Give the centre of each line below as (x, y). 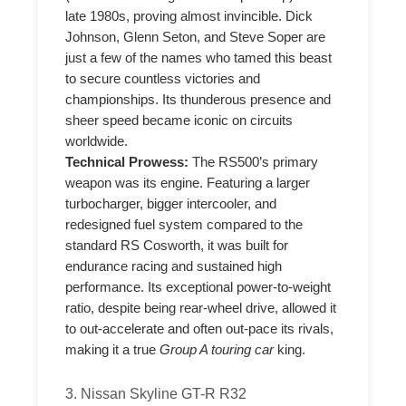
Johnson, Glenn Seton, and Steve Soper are (196, 37)
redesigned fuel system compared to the (184, 224)
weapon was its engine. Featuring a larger (188, 183)
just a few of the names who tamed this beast (199, 58)
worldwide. (97, 141)
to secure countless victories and (163, 78)
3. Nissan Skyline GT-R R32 (156, 393)
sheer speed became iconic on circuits (179, 120)
